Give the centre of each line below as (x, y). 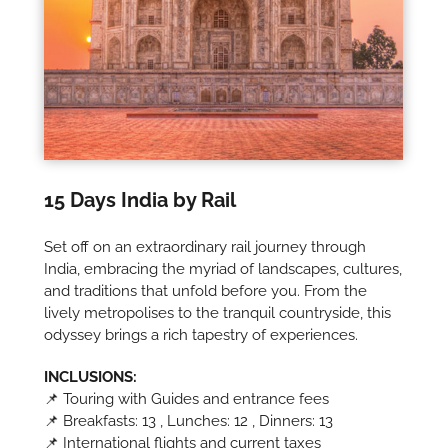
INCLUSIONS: (91, 377)
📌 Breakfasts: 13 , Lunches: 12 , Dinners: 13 (189, 421)
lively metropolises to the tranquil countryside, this (218, 313)
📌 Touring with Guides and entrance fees (187, 399)
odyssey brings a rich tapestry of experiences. (201, 335)
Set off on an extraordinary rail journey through (205, 247)
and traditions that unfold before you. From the (206, 291)
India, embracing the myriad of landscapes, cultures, (223, 269)
